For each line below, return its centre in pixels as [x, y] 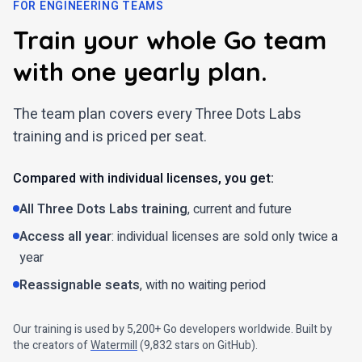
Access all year [65, 236]
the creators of [52, 345]
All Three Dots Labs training [103, 209]
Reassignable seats [80, 285]
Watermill [114, 345]
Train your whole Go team [170, 40]
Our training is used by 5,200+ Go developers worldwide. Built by [173, 329]
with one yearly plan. [140, 71]
